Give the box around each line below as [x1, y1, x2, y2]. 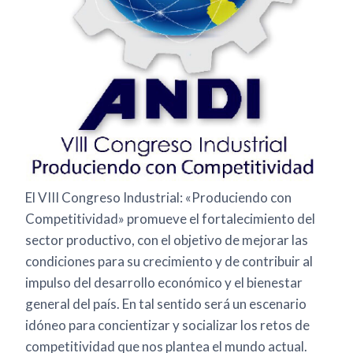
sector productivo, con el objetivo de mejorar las [25, 232, 308, 249]
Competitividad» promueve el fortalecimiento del [25, 210, 315, 228]
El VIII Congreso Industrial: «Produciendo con [25, 189, 292, 206]
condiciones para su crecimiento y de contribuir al [25, 253, 313, 270]
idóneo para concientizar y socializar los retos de [25, 317, 310, 334]
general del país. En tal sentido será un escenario [25, 295, 307, 313]
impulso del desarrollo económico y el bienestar [25, 274, 303, 292]
